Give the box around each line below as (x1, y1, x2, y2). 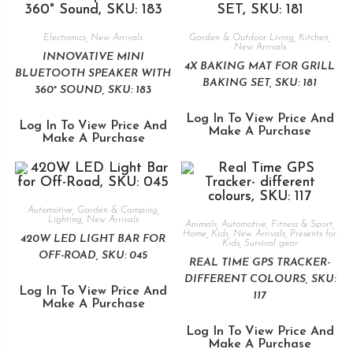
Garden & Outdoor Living (189, 33, 295, 43)
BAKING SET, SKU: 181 (203, 77, 318, 90)
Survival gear (243, 238, 298, 248)
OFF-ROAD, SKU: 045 (39, 249, 148, 262)
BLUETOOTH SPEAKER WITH (15, 68, 172, 80)
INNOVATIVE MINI (42, 51, 144, 64)
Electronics (43, 33, 87, 43)
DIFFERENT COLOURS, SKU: (184, 273, 336, 285)
